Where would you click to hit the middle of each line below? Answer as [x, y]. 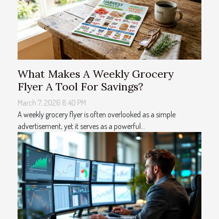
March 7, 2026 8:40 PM [52, 102]
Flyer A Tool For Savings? [80, 86]
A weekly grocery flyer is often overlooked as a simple [97, 114]
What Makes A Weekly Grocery [96, 74]
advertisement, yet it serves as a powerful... [81, 126]
